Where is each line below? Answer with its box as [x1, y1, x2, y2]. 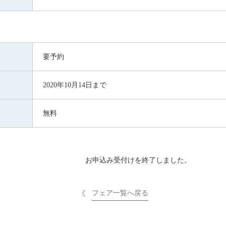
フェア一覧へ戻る [92, 189, 148, 197]
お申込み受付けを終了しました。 [85, 156, 191, 164]
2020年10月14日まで [43, 81, 106, 89]
